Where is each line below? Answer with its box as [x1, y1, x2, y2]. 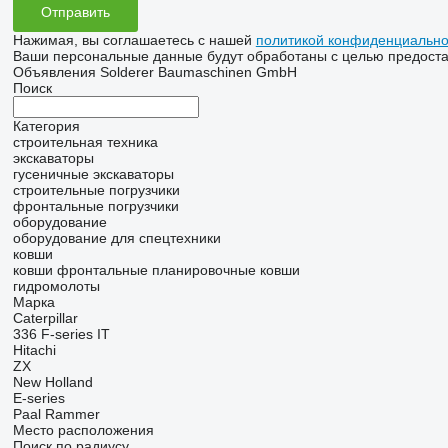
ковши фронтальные [12, 262, 148, 278]
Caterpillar [12, 310, 78, 326]
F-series [40, 326, 93, 342]
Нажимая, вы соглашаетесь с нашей [12, 32, 256, 48]
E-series [12, 390, 65, 406]
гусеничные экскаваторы [12, 166, 174, 182]
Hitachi [12, 342, 56, 358]
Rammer [44, 406, 100, 422]
